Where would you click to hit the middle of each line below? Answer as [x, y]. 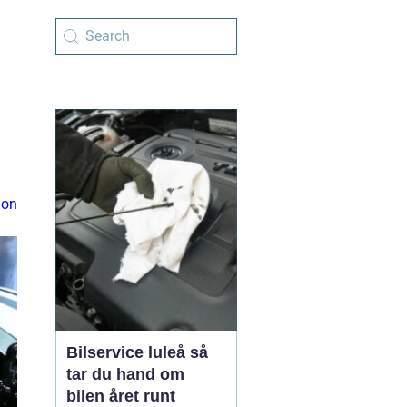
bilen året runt [121, 396]
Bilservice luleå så [128, 352]
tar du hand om [125, 374]
